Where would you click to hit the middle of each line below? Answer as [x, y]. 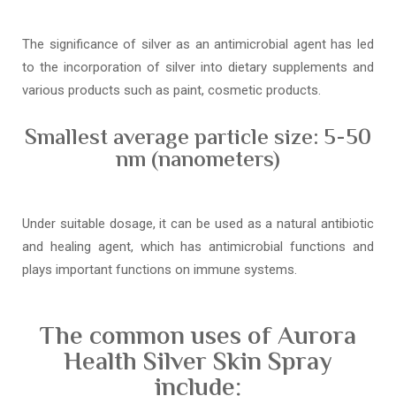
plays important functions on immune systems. [160, 269]
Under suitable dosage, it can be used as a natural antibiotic [198, 223]
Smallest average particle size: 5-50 [198, 139]
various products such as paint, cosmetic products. [171, 90]
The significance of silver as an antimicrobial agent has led [198, 44]
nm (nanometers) [198, 161]
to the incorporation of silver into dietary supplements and [198, 67]
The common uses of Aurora [198, 337]
